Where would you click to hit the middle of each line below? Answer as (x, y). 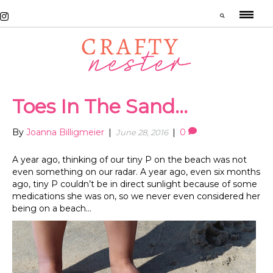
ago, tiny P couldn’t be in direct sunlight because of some (135, 184)
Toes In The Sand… (100, 107)
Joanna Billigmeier (65, 133)
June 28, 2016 (142, 133)
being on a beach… (52, 209)
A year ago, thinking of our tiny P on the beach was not (129, 160)
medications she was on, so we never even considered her (136, 197)
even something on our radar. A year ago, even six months (136, 172)
